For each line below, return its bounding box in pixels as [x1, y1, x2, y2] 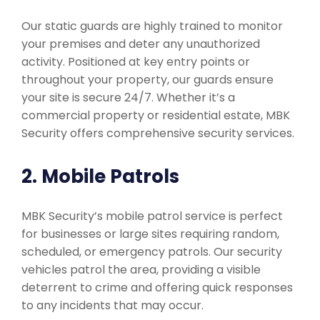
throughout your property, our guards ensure [21, 71, 274, 88]
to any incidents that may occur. [21, 297, 204, 314]
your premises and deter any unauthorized [21, 36, 260, 52]
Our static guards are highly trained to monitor [21, 18, 283, 34]
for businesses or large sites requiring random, [21, 226, 279, 242]
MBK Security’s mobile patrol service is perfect [21, 208, 283, 224]
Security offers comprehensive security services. [21, 125, 294, 141]
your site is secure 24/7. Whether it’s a [21, 89, 235, 106]
